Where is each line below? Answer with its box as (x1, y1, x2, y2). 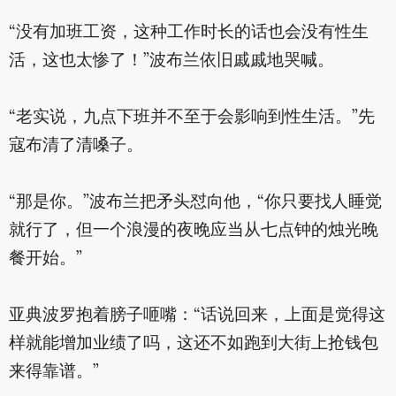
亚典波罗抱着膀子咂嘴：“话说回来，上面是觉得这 (8, 302, 385, 330)
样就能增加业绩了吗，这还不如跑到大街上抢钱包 (8, 331, 378, 358)
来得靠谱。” (8, 359, 99, 386)
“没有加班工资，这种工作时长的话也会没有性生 (8, 19, 369, 47)
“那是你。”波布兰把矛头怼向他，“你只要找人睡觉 (8, 189, 382, 217)
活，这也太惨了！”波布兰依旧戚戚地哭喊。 (8, 48, 334, 75)
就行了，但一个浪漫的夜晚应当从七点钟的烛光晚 (8, 217, 378, 245)
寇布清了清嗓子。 (8, 133, 143, 160)
